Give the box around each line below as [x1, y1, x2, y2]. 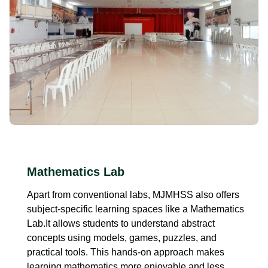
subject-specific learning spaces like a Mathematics [27, 203, 244, 214]
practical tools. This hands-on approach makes [27, 246, 224, 257]
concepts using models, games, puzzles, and [27, 232, 217, 243]
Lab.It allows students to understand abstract [27, 218, 215, 229]
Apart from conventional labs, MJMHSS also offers [27, 189, 239, 200]
